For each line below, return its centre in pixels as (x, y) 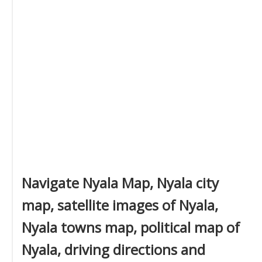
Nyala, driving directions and (113, 249)
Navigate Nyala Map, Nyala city (120, 183)
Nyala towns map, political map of (131, 227)
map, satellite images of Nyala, (120, 205)
